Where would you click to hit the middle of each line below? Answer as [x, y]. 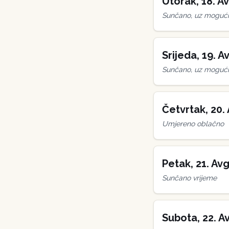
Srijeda [179, 55]
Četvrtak [184, 109]
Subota [180, 218]
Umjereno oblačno [193, 124]
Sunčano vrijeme [189, 178]
